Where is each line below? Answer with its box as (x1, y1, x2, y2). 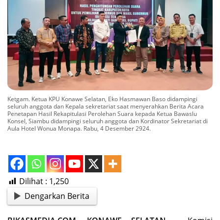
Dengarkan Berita (25, 190, 90, 201)
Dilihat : (19, 176, 47, 187)
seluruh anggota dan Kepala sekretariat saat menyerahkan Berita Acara (7, 102, 204, 111)
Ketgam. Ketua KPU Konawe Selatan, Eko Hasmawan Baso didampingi (7, 95, 197, 104)
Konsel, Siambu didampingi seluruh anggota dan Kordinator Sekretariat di (7, 117, 208, 126)
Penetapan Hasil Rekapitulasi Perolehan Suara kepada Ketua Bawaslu (7, 110, 197, 118)
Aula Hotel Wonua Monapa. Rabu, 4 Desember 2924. (7, 124, 151, 133)
